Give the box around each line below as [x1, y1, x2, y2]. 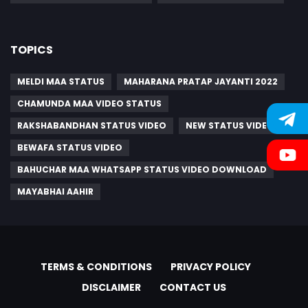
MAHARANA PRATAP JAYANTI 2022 [124, 75, 278, 87]
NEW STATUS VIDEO [186, 119, 274, 131]
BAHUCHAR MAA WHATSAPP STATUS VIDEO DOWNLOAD [17, 163, 267, 175]
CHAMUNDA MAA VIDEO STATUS [17, 97, 162, 109]
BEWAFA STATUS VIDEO [17, 141, 122, 153]
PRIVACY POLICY [170, 259, 251, 274]
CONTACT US [159, 280, 226, 294]
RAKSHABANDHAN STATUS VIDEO [17, 119, 166, 131]
